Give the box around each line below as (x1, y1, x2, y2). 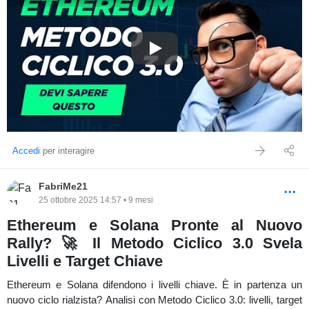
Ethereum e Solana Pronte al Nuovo (7, 216, 302, 234)
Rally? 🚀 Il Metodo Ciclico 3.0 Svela (7, 234, 302, 252)
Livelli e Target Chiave (7, 252, 163, 270)
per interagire (40, 146, 94, 157)
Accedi (12, 146, 40, 157)
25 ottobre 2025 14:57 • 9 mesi (39, 195, 153, 205)
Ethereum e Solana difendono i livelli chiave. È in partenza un (7, 278, 302, 290)
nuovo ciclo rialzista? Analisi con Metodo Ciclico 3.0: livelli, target (7, 293, 302, 306)
